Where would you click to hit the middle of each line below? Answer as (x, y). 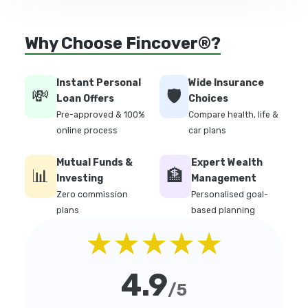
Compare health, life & (233, 115)
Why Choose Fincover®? (123, 44)
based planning (223, 211)
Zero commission (92, 195)
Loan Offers (85, 99)
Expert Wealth (227, 163)
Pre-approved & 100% (100, 115)
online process (87, 131)
